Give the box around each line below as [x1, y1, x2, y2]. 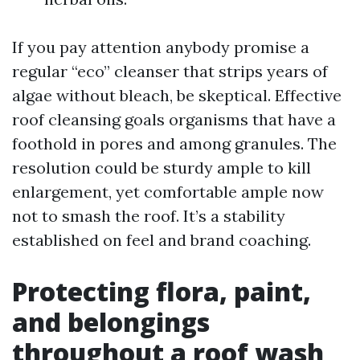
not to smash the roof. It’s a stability [12, 206, 285, 226]
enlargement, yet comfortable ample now [12, 182, 324, 202]
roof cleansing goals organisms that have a [12, 109, 336, 129]
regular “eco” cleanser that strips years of [12, 61, 328, 81]
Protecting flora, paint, [12, 274, 311, 309]
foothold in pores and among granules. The [12, 133, 337, 153]
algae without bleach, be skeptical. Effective [12, 85, 342, 105]
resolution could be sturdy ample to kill [12, 157, 311, 178]
